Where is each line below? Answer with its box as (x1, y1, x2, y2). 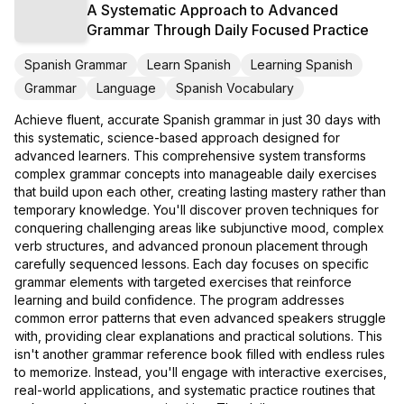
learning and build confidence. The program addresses (14, 291, 344, 308)
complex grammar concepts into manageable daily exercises (14, 165, 377, 181)
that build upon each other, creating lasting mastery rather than (14, 183, 386, 199)
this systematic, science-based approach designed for (14, 129, 340, 145)
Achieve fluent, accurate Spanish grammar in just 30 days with (14, 111, 381, 127)
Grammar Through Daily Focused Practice (87, 21, 369, 40)
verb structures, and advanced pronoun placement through (14, 237, 368, 253)
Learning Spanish (251, 56, 353, 72)
